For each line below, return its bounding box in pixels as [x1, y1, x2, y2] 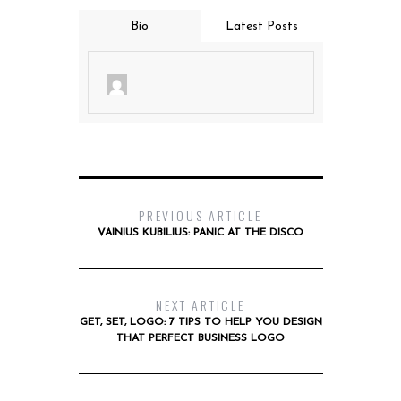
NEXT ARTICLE [156, 295, 245, 315]
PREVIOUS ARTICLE [139, 206, 262, 226]
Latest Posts [225, 20, 298, 33]
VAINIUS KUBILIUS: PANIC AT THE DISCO [98, 227, 303, 239]
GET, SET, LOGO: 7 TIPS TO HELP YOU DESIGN [79, 317, 322, 328]
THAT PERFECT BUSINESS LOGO [116, 333, 285, 345]
